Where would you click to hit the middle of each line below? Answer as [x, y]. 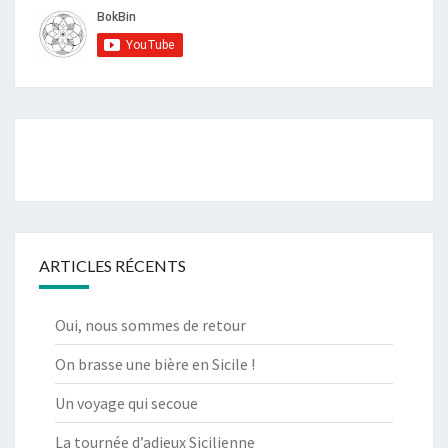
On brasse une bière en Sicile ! [155, 364]
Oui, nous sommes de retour [150, 325]
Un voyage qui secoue [126, 403]
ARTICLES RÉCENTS [112, 266]
